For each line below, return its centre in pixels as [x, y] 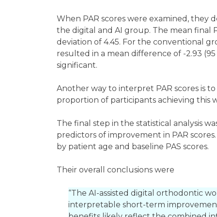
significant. [78, 65]
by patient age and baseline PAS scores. [134, 147]
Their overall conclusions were [116, 170]
